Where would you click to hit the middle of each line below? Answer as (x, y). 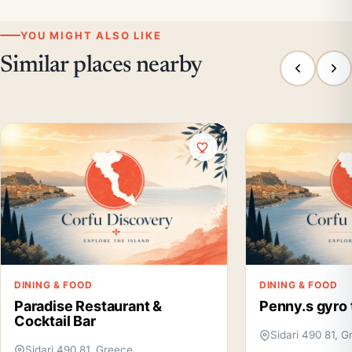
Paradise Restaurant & (88, 306)
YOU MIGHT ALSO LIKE (91, 35)
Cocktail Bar (55, 321)
